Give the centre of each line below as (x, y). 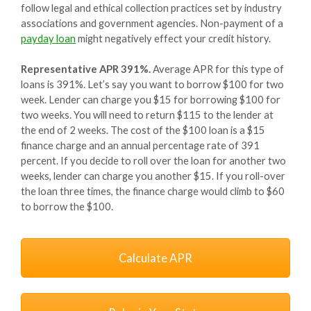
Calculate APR (155, 258)
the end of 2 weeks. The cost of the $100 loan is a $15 (143, 129)
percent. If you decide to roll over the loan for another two (153, 160)
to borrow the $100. (67, 206)
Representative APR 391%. (86, 68)
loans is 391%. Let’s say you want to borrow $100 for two (152, 84)
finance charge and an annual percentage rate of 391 (140, 145)
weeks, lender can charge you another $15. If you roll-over (153, 175)
